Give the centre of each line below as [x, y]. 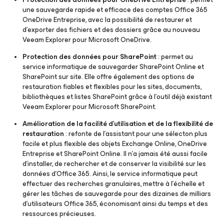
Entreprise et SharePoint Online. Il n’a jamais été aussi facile [115, 154]
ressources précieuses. [59, 214]
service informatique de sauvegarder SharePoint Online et [113, 67]
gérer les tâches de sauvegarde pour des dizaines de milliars [117, 194]
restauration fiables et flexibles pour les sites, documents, [112, 87]
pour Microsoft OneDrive [111, 40]
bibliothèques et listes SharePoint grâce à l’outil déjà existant [117, 97]
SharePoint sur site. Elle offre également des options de [108, 77]
